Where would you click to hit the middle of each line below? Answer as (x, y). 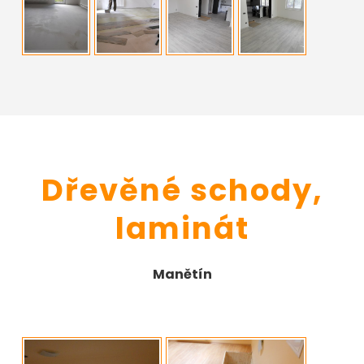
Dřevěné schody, (182, 190)
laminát (182, 228)
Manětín (182, 274)
